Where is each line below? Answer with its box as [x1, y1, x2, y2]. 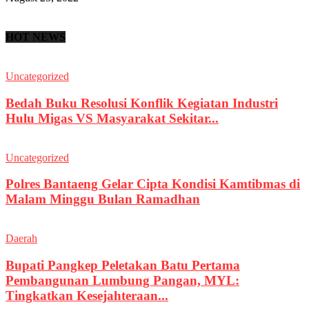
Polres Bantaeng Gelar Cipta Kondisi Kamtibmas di [6, 177, 300, 192]
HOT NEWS [6, 30, 66, 43]
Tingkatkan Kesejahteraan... [6, 288, 168, 303]
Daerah [6, 232, 37, 245]
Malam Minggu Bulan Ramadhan [6, 192, 200, 207]
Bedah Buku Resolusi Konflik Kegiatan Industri [6, 95, 278, 110]
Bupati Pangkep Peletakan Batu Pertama [6, 257, 240, 272]
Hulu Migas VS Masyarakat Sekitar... [6, 110, 219, 126]
